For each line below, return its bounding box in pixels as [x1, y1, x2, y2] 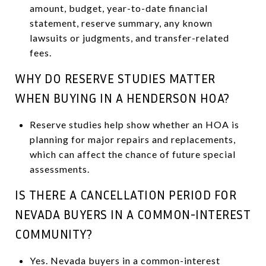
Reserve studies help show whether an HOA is [29, 118, 239, 130]
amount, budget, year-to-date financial [29, 2, 208, 14]
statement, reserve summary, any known [29, 17, 213, 28]
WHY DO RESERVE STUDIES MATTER [15, 71, 216, 86]
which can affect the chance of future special [29, 148, 236, 160]
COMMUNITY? [15, 226, 92, 242]
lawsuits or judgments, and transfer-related [29, 31, 229, 43]
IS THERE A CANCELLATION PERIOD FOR [15, 187, 236, 202]
